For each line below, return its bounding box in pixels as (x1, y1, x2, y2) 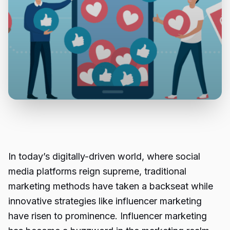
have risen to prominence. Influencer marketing (8, 210, 207, 221)
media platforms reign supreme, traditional (8, 166, 186, 177)
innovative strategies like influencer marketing (8, 196, 202, 206)
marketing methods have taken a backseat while (8, 181, 213, 191)
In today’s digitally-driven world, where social (8, 151, 200, 162)
